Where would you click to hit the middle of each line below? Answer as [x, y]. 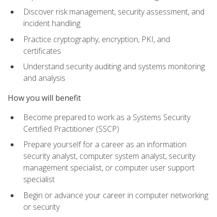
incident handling [52, 23]
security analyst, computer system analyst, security [109, 156]
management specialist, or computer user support [109, 168]
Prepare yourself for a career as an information [105, 145]
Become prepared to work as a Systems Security [107, 117]
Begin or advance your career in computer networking [116, 195]
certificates [42, 51]
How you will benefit [44, 98]
